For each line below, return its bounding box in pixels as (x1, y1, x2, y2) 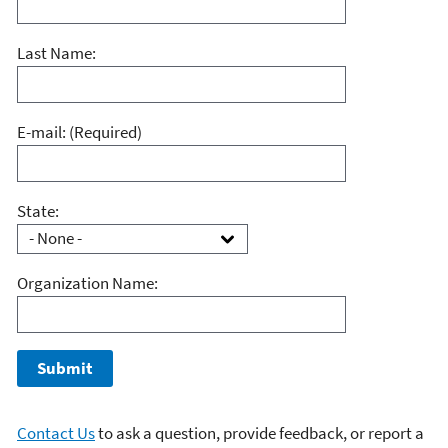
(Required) (69, 120, 142, 143)
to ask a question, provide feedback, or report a (95, 421, 424, 444)
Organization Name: (17, 271, 158, 294)
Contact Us (17, 421, 95, 444)
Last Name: (17, 41, 96, 64)
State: (17, 199, 59, 222)
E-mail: (17, 120, 69, 143)
